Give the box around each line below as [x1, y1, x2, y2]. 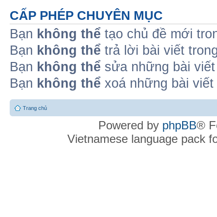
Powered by [98, 119, 162, 132]
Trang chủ [23, 105, 47, 111]
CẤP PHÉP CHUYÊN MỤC [10, 8, 163, 22]
